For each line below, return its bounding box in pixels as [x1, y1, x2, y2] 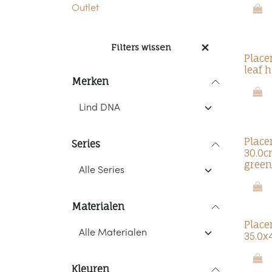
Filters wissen [111, 42, 171, 52]
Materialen [72, 200, 124, 212]
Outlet [72, 4, 99, 13]
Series [72, 138, 100, 150]
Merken [72, 75, 109, 87]
